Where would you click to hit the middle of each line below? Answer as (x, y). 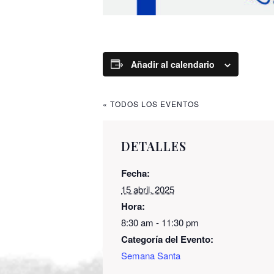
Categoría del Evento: (167, 239)
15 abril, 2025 (148, 189)
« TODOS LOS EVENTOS (151, 103)
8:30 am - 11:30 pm (160, 222)
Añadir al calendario (173, 64)
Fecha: (135, 173)
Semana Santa (151, 255)
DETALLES (154, 146)
